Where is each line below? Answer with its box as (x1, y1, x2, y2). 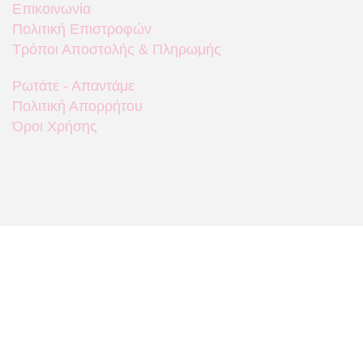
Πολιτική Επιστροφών (12, 20, 152, 37)
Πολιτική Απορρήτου (12, 97, 143, 114)
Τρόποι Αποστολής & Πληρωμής (12, 41, 221, 58)
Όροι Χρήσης (12, 117, 97, 135)
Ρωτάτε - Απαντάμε (12, 77, 135, 94)
